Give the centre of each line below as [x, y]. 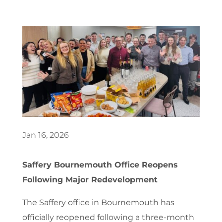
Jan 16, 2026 [45, 135]
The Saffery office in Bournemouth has [98, 202]
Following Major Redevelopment [90, 179]
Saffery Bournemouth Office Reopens [100, 165]
